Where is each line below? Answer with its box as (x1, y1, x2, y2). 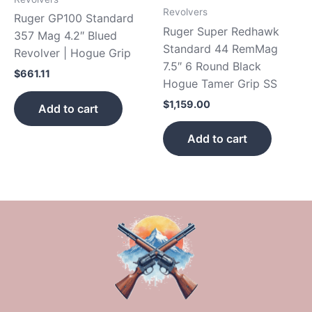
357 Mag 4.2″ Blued (14, 29, 117, 43)
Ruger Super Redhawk (163, 24, 279, 39)
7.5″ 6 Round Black (163, 59, 261, 74)
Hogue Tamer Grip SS (163, 77, 277, 91)
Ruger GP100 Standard (14, 11, 134, 26)
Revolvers (163, 6, 208, 18)
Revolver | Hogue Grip (14, 46, 131, 61)
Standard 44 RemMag (163, 42, 278, 56)
